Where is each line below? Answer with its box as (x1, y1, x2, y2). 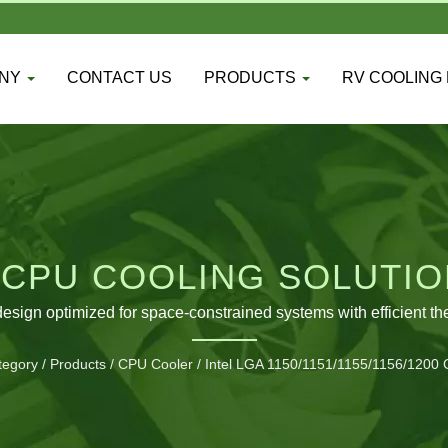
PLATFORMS (111, 302, 337, 341)
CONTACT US (67, 69, 172, 86)
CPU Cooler (118, 356, 193, 372)
